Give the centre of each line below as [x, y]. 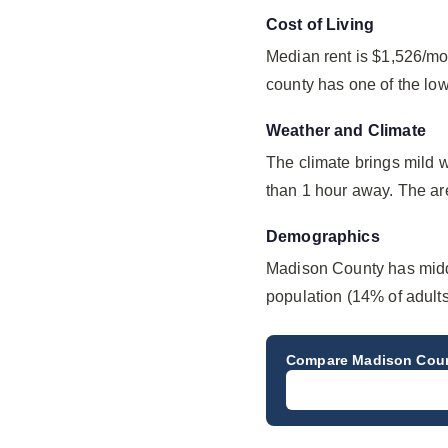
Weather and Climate [346, 130]
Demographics [323, 236]
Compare [319, 360]
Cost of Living [320, 24]
